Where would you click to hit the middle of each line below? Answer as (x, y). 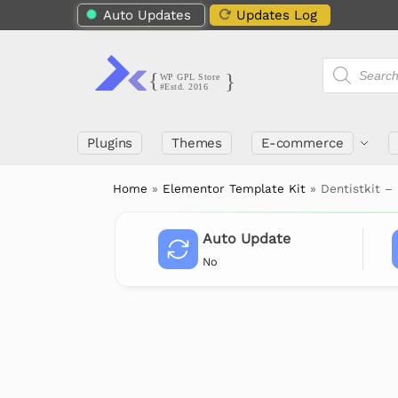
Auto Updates (147, 15)
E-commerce (302, 143)
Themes (197, 143)
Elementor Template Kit (235, 188)
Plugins (110, 143)
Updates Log (277, 15)
